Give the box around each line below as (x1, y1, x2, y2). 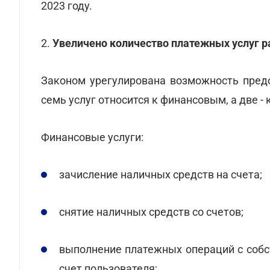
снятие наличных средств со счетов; (59, 206, 243, 218)
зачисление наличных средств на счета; (59, 168, 262, 181)
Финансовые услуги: (41, 131, 143, 143)
